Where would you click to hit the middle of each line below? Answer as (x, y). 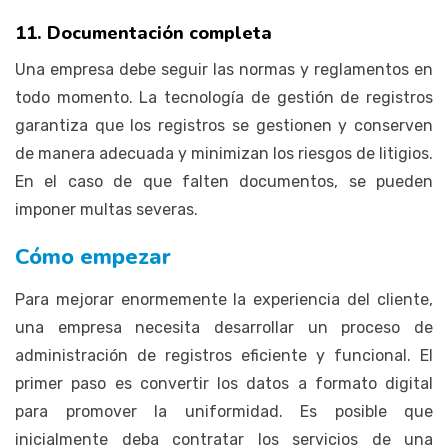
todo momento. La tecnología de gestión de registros (224, 97)
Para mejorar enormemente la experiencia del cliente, (224, 299)
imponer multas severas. (106, 209)
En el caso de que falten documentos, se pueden (224, 181)
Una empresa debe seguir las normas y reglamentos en (224, 69)
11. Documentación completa (143, 32)
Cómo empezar (93, 256)
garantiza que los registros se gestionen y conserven (224, 125)
